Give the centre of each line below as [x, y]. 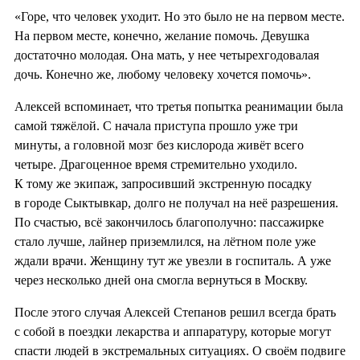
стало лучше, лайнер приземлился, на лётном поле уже [165, 242]
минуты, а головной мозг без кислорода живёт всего [159, 145]
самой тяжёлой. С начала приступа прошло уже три [156, 126]
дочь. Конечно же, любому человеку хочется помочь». [163, 75]
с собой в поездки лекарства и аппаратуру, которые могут [173, 332]
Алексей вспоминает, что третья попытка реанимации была [179, 107]
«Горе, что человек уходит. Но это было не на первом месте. [180, 17]
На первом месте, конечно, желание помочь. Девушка [162, 36]
